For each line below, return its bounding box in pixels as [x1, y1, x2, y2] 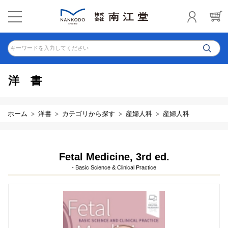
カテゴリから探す [62, 110, 115, 118]
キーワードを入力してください [10, 45, 89, 51]
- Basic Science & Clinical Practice [72, 164, 156, 170]
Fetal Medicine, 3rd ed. [59, 151, 169, 162]
